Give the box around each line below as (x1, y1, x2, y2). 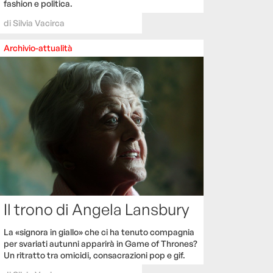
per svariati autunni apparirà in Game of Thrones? (4, 238, 197, 249)
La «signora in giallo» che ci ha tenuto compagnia (4, 227, 194, 238)
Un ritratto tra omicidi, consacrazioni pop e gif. (4, 250, 185, 261)
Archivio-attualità (4, 43, 73, 54)
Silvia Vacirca (13, 18, 65, 29)
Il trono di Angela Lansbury (4, 199, 189, 219)
